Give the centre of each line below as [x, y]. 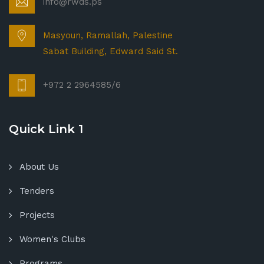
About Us [39, 167]
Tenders [37, 191]
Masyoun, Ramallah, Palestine [108, 36]
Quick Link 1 [46, 129]
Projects [37, 215]
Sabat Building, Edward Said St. [110, 52]
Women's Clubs [52, 240]
